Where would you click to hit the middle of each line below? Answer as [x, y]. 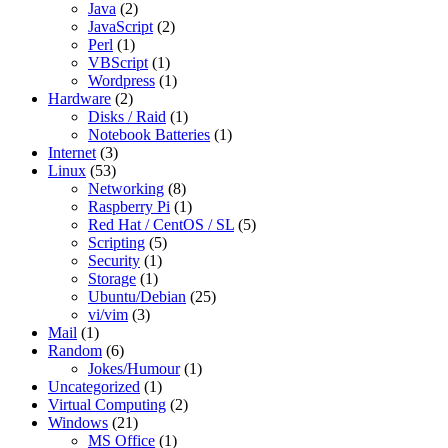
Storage [112, 278]
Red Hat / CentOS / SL [161, 224]
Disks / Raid [127, 116]
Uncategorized [94, 386]
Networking [126, 188]
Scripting [116, 242]
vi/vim [108, 314]
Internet [72, 152]
